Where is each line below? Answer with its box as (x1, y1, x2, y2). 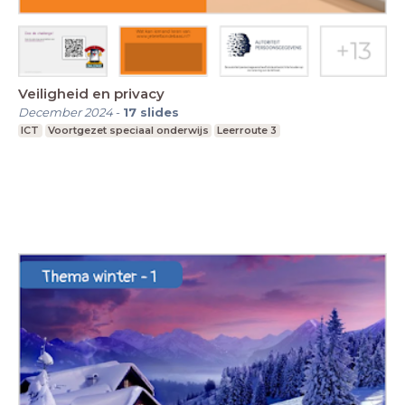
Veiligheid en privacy (18, 84, 165, 102)
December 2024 (18, 104, 113, 119)
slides (140, 104, 179, 119)
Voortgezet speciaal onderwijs (47, 123, 209, 137)
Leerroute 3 (217, 123, 278, 137)
